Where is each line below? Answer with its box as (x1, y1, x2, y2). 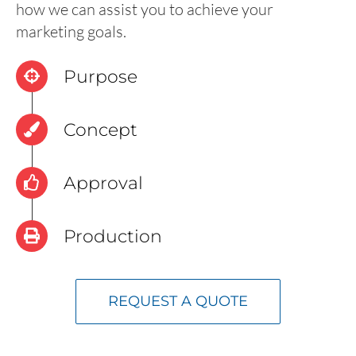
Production (64, 225, 162, 247)
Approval (64, 172, 143, 194)
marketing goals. (16, 21, 126, 41)
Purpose (64, 65, 137, 87)
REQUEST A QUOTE (108, 292, 248, 310)
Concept (64, 118, 137, 141)
